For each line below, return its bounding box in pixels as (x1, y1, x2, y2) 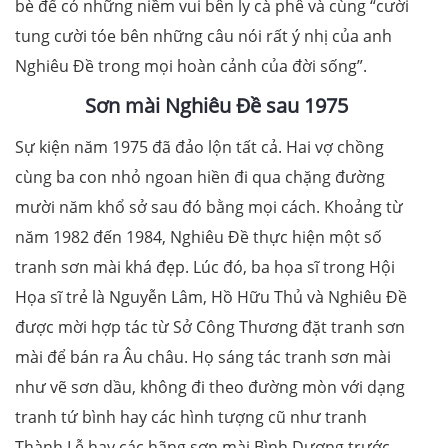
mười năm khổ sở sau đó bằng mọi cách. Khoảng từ (15, 195, 403, 218)
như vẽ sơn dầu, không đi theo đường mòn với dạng (15, 375, 405, 398)
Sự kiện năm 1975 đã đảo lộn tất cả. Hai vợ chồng (15, 135, 384, 158)
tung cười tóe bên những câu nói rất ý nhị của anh (15, 24, 392, 47)
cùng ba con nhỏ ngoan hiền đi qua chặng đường (15, 165, 385, 188)
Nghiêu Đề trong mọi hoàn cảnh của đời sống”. (15, 54, 371, 77)
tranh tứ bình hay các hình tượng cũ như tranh (15, 405, 367, 428)
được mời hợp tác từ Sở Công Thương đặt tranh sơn (15, 315, 405, 338)
